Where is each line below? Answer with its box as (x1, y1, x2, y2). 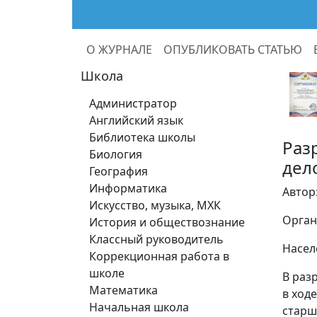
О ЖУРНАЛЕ (86, 41, 152, 57)
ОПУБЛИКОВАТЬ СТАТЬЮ (163, 41, 302, 57)
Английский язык (89, 113, 183, 128)
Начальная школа (89, 299, 189, 315)
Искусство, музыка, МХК (89, 197, 221, 213)
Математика (89, 282, 158, 298)
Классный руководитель (89, 231, 224, 247)
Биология (89, 146, 142, 162)
